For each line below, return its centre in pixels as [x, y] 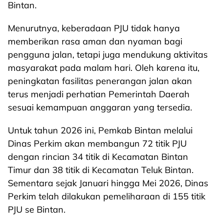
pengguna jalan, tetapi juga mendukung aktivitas [108, 55]
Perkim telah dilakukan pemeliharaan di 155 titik [107, 196]
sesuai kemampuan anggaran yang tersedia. [100, 107]
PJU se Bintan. [37, 209]
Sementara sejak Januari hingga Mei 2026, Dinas [108, 183]
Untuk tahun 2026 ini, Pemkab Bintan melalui [100, 130]
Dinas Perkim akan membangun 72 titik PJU [97, 143]
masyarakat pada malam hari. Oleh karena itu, [104, 68]
